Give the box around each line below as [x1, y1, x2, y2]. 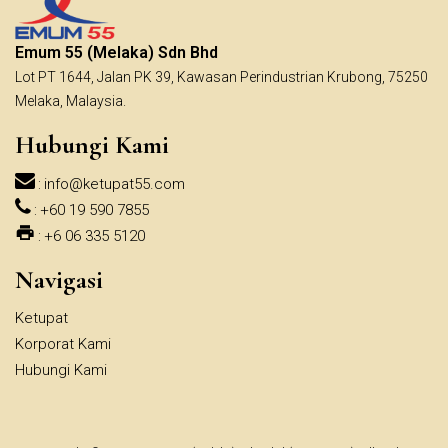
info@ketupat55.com [44, 175, 185, 194]
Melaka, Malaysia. [15, 93, 126, 110]
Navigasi [15, 264, 103, 296]
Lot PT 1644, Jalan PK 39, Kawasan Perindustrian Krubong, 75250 [15, 69, 428, 86]
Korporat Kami [15, 335, 111, 354]
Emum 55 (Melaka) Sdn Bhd [15, 43, 218, 63]
